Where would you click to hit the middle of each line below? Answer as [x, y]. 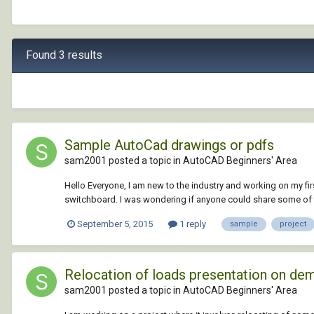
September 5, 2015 [115, 224]
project [293, 224]
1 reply [192, 224]
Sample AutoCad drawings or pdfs [169, 145]
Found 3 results [64, 55]
